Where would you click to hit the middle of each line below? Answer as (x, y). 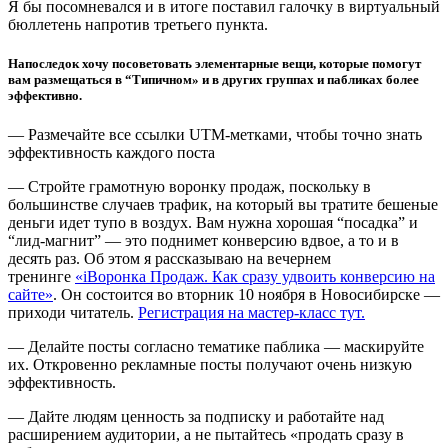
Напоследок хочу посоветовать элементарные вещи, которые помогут (214, 63)
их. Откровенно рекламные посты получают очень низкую (210, 365)
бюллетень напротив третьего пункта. (138, 24)
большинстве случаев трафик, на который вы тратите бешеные (223, 205)
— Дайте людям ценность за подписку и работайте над (196, 417)
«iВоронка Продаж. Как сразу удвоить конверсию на (255, 277)
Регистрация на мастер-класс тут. (251, 313)
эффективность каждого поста (111, 153)
